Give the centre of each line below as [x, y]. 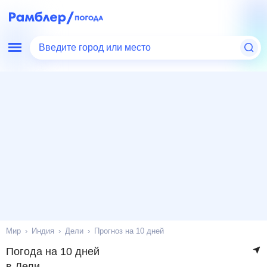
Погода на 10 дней [52, 252]
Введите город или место [97, 48]
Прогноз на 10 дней [131, 231]
